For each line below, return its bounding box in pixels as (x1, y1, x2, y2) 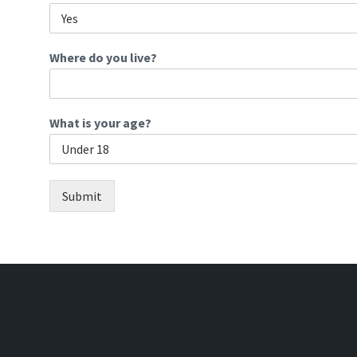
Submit (62, 188, 102, 204)
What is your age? (49, 115, 151, 131)
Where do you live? (49, 49, 157, 65)
